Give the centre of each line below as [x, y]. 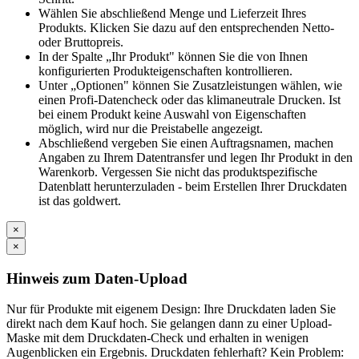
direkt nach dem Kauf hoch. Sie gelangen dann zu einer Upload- [169, 324]
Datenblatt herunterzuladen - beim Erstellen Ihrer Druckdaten [193, 186]
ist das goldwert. [80, 200]
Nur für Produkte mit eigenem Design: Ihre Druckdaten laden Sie [171, 309]
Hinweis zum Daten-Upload [97, 278]
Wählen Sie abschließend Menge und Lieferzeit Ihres [172, 13]
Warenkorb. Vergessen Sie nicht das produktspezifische [178, 171]
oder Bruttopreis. [81, 42]
